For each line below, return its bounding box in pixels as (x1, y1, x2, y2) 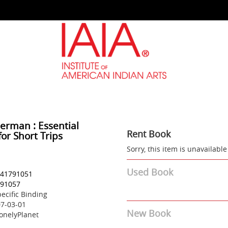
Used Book (127, 166, 173, 178)
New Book (127, 207, 170, 219)
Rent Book (127, 128, 170, 140)
